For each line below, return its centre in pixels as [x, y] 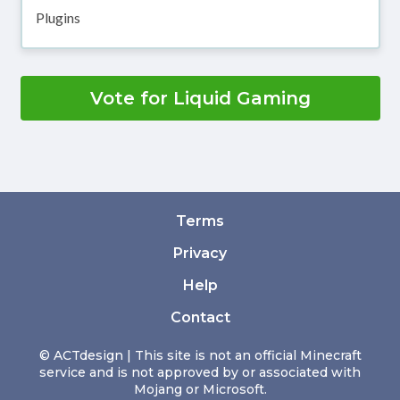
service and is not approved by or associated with [200, 373]
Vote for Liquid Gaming [200, 99]
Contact [200, 318]
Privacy [200, 254]
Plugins [58, 18]
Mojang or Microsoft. [200, 390]
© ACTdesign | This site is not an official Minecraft [200, 356]
